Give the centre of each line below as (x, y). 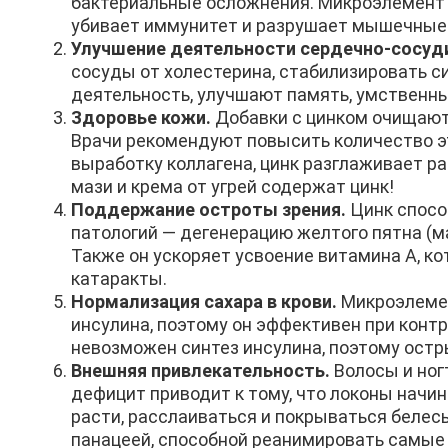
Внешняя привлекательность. (200, 370)
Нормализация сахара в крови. (204, 301)
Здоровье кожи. (141, 117)
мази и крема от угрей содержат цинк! (232, 186)
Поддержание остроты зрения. (208, 209)
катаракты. (119, 278)
